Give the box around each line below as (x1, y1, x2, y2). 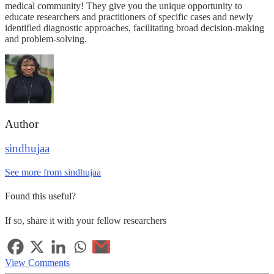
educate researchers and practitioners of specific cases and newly (5, 11, 253, 22)
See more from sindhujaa (5, 166, 101, 177)
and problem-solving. (5, 33, 89, 44)
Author (5, 117, 39, 130)
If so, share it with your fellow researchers (5, 215, 166, 226)
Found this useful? (5, 191, 76, 202)
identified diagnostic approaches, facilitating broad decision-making (5, 22, 264, 33)
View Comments (5, 257, 70, 268)
